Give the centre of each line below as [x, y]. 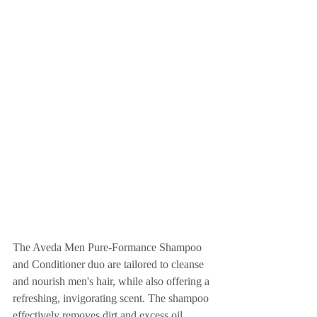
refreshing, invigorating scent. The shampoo [112, 298]
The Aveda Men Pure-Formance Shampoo [109, 247]
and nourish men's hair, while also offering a [113, 281]
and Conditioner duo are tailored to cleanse [110, 264]
